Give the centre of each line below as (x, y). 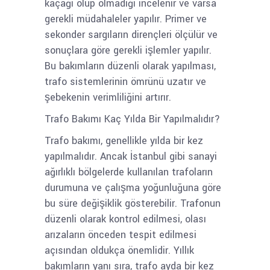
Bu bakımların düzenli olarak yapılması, (130, 66)
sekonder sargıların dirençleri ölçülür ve (131, 35)
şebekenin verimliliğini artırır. (108, 97)
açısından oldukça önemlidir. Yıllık (119, 250)
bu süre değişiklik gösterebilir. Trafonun (133, 203)
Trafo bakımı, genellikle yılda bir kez (124, 141)
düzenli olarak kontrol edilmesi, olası (125, 219)
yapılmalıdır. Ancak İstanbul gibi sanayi (131, 156)
